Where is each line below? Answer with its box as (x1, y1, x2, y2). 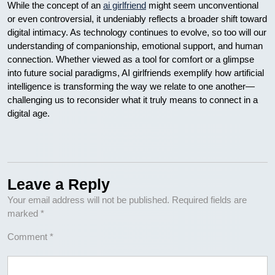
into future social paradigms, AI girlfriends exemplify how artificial (7, 67, 264, 78)
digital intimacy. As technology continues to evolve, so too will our (7, 26, 266, 37)
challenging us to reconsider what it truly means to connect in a (7, 94, 258, 105)
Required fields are (172, 194, 247, 205)
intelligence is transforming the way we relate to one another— (7, 80, 255, 91)
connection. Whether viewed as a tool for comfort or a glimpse (7, 53, 254, 64)
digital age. (7, 107, 50, 118)
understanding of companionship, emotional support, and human (7, 40, 263, 51)
